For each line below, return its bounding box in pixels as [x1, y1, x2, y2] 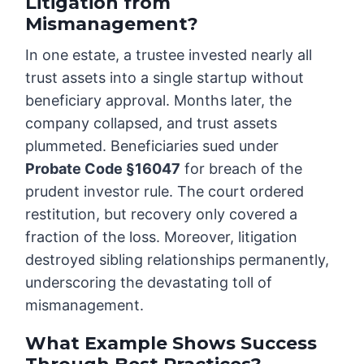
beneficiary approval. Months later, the [25, 92, 292, 110]
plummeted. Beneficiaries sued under [25, 137, 279, 155]
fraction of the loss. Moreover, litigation [25, 228, 298, 246]
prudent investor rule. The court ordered [25, 183, 305, 201]
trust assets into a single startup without [25, 69, 305, 87]
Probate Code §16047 [25, 160, 181, 178]
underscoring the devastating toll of [25, 274, 273, 292]
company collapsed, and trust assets [25, 115, 278, 132]
